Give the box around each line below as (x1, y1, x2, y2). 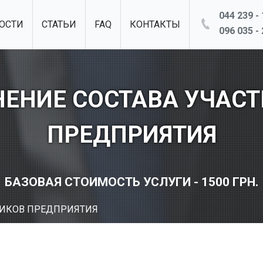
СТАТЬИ (42, 19, 76, 30)
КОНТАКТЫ (130, 19, 180, 30)
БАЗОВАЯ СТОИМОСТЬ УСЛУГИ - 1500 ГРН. (5, 174, 258, 189)
